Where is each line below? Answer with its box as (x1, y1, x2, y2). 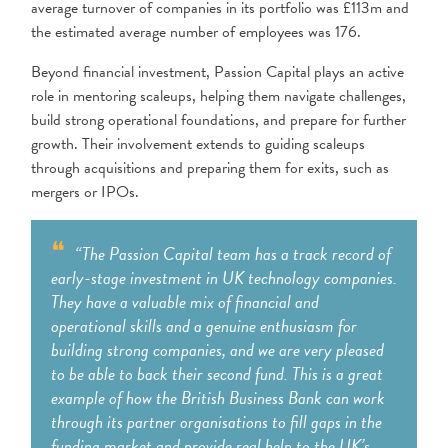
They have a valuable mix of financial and (51, 288, 319, 315)
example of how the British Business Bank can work (51, 384, 385, 411)
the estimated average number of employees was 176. (31, 20, 361, 44)
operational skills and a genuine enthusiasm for (51, 312, 357, 339)
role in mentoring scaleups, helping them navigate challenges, (31, 84, 406, 108)
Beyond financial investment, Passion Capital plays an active (31, 60, 404, 84)
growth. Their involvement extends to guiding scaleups (31, 132, 365, 156)
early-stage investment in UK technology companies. (51, 264, 397, 291)
